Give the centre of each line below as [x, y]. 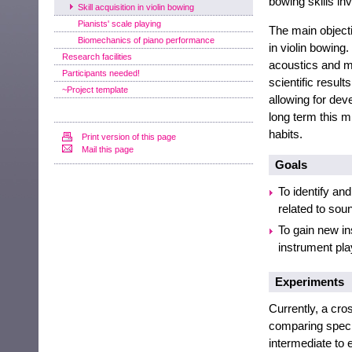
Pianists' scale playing [119, 24]
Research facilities [97, 57]
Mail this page [108, 149]
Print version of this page [129, 137]
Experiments [309, 282]
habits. [285, 134]
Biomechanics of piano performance [146, 40]
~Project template [95, 90]
